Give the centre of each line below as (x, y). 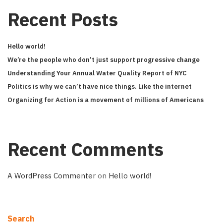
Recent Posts (63, 19)
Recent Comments (85, 149)
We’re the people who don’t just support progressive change (104, 60)
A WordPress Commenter (52, 176)
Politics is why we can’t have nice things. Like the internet (100, 86)
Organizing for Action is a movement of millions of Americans (106, 100)
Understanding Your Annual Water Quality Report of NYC (97, 73)
